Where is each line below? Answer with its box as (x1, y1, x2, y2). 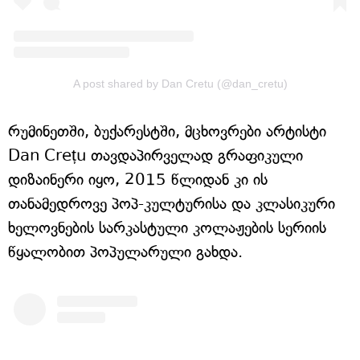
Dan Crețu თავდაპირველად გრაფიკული (8, 145, 303, 165)
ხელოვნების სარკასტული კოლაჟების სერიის (8, 218, 326, 237)
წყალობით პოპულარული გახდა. (8, 242, 243, 261)
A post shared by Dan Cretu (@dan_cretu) (72, 76, 288, 90)
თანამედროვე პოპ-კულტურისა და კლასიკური (8, 194, 335, 213)
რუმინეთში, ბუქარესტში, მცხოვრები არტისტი (8, 121, 326, 141)
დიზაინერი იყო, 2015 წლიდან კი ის (8, 170, 268, 189)
